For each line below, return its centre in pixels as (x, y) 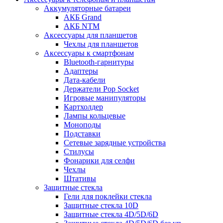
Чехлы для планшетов (101, 44)
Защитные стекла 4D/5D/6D (111, 215)
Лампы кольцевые (95, 116)
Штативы (80, 179)
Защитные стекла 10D (101, 206)
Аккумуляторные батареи (87, 8)
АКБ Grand (83, 17)
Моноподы (82, 125)
